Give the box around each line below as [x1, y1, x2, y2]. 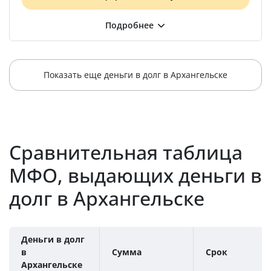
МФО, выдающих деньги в [9, 162, 262, 188]
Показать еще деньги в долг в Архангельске [44, 69, 227, 80]
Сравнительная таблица [9, 139, 243, 165]
